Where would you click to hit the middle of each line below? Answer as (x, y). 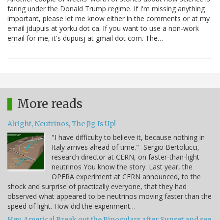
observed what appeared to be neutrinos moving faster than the (110, 196)
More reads (50, 104)
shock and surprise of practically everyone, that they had (97, 187)
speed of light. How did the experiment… (71, 206)
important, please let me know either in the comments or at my (109, 19)
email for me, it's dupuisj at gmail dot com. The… (85, 38)
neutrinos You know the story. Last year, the (122, 167)
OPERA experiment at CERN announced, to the (126, 177)
